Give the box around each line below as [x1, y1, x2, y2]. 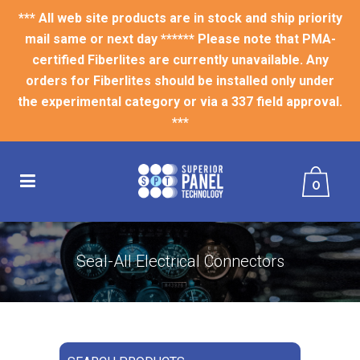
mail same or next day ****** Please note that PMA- [24, 31, 336, 47]
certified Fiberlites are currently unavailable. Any [31, 52, 329, 67]
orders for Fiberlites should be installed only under [26, 73, 334, 88]
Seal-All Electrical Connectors [76, 252, 284, 271]
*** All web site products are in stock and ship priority [18, 10, 342, 26]
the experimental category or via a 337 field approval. [18, 94, 342, 109]
